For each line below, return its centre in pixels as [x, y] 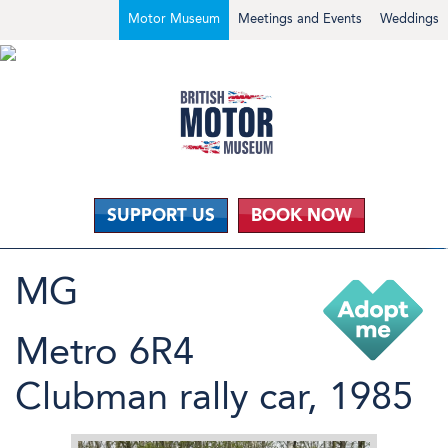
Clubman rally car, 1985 [214, 396]
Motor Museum [174, 18]
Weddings [409, 18]
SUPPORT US [160, 214]
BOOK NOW [301, 214]
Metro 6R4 [104, 351]
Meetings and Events [300, 18]
